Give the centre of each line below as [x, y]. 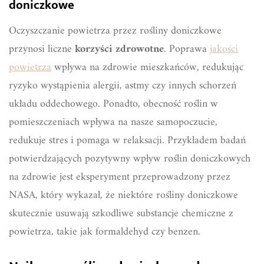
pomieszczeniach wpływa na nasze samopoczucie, [113, 122]
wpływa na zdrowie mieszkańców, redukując [147, 67]
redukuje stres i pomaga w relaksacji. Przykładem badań [127, 140]
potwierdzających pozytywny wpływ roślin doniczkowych [130, 159]
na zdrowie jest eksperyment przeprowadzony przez [120, 177]
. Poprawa [187, 49]
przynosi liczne [42, 49]
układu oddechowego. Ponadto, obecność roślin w [113, 104]
